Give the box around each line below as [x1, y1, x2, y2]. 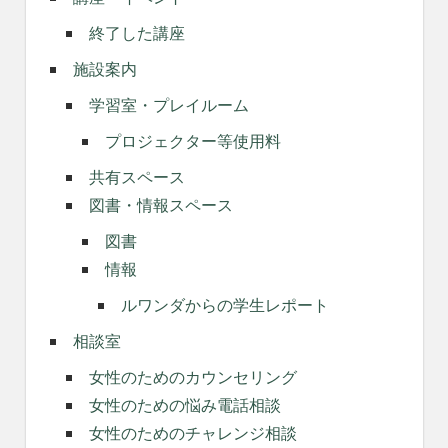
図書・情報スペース [88, 194, 233, 217]
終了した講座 [88, 22, 185, 45]
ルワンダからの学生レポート [120, 294, 329, 317]
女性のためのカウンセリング [88, 366, 297, 389]
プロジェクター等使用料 [104, 130, 281, 153]
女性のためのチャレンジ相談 [88, 422, 297, 445]
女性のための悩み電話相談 [88, 394, 281, 417]
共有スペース [88, 166, 185, 189]
